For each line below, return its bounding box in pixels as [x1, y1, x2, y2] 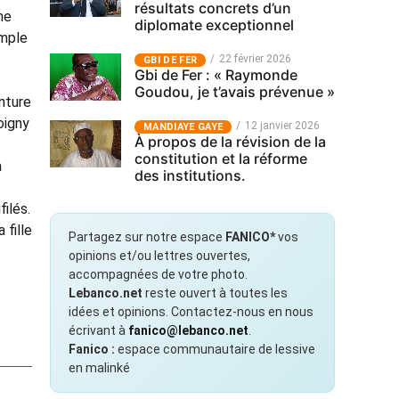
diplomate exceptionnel [134, 16, 294, 34]
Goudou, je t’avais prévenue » [134, 83, 335, 101]
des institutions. [134, 167, 246, 184]
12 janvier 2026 [245, 119, 321, 132]
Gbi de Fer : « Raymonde [134, 66, 297, 84]
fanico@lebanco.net [128, 323, 248, 338]
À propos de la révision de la [134, 133, 326, 151]
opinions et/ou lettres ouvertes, [69, 248, 250, 263]
